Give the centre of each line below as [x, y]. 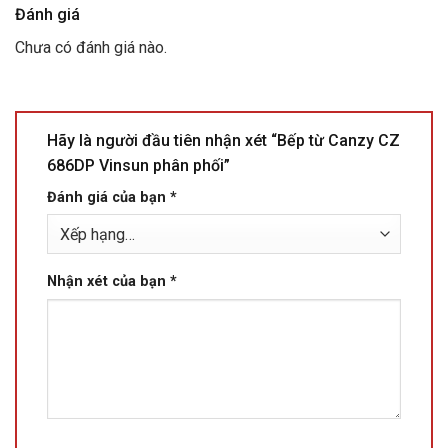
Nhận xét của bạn [108, 282]
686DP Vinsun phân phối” [140, 165]
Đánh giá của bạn [108, 197]
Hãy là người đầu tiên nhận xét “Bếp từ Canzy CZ [223, 140]
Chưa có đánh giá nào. [91, 47]
